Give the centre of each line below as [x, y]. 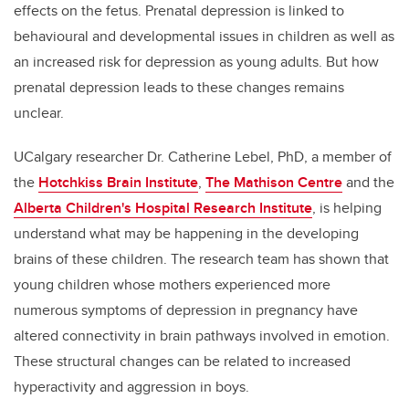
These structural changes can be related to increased [182, 362]
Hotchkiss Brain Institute [118, 183]
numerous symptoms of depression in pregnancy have [186, 310]
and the [368, 183]
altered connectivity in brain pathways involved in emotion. [202, 336]
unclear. [39, 113]
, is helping [347, 208]
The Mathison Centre [274, 183]
